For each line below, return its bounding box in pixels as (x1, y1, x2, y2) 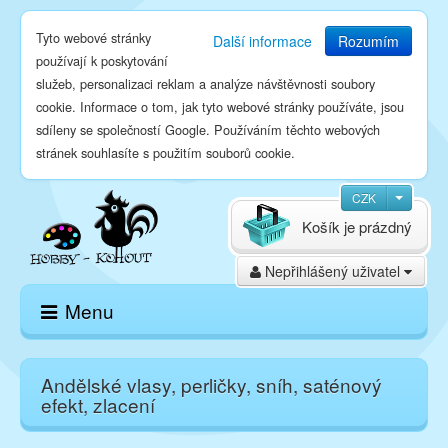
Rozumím (338, 31, 399, 51)
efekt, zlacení (41, 391, 155, 418)
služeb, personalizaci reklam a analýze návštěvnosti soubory (36, 74, 375, 93)
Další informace (213, 31, 312, 51)
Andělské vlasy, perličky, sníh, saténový (41, 371, 382, 398)
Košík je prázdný (302, 216, 412, 237)
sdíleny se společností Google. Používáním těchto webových (36, 120, 380, 139)
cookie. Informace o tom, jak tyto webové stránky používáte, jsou (36, 97, 404, 116)
